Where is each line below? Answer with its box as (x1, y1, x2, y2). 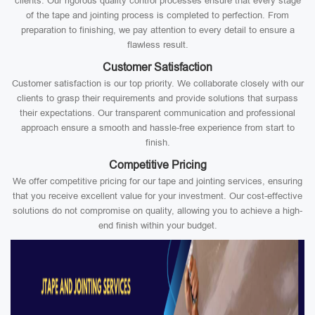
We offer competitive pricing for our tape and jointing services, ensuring (13, 176, 302, 186)
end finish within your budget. (98, 220, 217, 231)
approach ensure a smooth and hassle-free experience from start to (20, 122, 295, 133)
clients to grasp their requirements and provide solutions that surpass (17, 93, 298, 103)
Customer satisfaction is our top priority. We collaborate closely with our (11, 78, 304, 89)
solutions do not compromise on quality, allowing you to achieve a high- (13, 205, 302, 216)
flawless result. (127, 39, 188, 50)
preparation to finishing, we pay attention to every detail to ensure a (20, 25, 295, 35)
